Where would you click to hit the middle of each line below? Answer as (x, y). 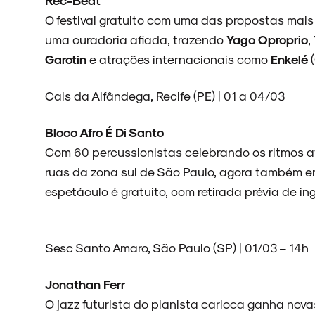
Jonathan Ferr (85, 284)
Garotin (66, 59)
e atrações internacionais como (179, 59)
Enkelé (291, 59)
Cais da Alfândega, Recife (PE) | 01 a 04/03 (165, 95)
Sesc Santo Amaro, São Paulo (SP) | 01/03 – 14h (177, 247)
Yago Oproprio (266, 39)
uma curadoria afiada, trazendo (134, 39)
